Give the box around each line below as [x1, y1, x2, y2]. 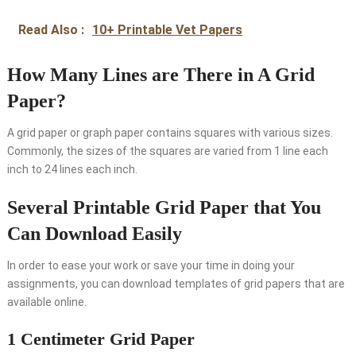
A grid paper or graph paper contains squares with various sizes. [6, 126, 333, 140]
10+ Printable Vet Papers [91, 22, 242, 38]
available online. [6, 296, 87, 309]
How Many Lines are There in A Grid [6, 64, 315, 86]
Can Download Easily [6, 223, 182, 245]
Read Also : [17, 22, 87, 38]
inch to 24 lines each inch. [6, 163, 137, 176]
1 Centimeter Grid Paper [6, 329, 195, 350]
